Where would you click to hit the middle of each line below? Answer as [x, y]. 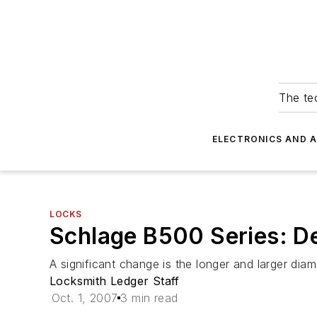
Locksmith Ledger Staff [115, 281]
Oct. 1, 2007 [85, 298]
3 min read [149, 298]
